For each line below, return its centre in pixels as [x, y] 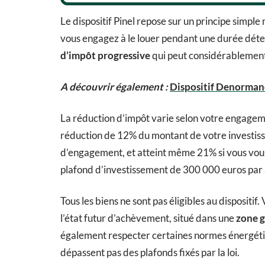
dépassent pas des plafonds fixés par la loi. [150, 253]
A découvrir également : [114, 87]
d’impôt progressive [105, 56]
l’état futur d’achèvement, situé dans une [148, 218]
